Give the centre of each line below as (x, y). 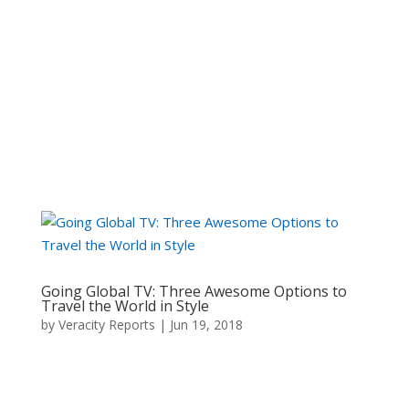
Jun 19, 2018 (206, 325)
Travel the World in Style (125, 306)
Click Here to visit (167, 129)
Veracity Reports (106, 325)
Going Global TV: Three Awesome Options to (194, 291)
